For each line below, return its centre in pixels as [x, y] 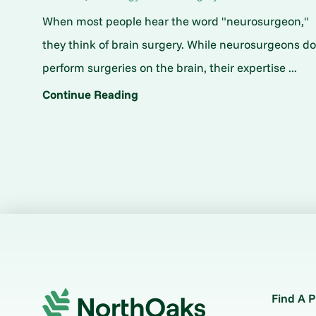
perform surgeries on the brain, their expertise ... [170, 68]
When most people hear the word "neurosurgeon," [176, 21]
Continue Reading [91, 95]
